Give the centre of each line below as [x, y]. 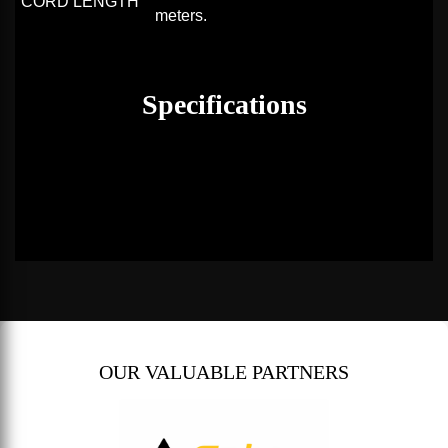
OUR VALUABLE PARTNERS [224, 372]
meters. [181, 16]
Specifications [224, 105]
